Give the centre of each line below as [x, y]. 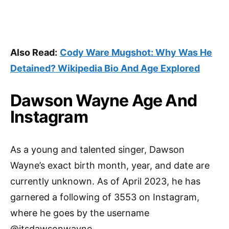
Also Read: [34, 53]
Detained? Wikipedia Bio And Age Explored [105, 68]
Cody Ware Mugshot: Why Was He [136, 53]
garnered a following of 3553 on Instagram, [105, 197]
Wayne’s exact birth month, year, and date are [110, 166]
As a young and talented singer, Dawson [97, 150]
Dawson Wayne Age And [104, 101]
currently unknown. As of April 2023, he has [105, 181]
